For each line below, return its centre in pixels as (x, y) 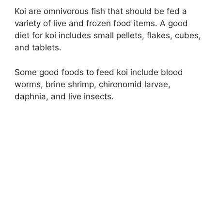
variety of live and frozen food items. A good (101, 23)
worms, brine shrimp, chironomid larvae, (93, 84)
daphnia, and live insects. (64, 96)
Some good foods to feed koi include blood (99, 72)
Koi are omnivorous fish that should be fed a (101, 11)
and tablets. (38, 48)
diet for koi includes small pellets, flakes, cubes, (108, 36)
